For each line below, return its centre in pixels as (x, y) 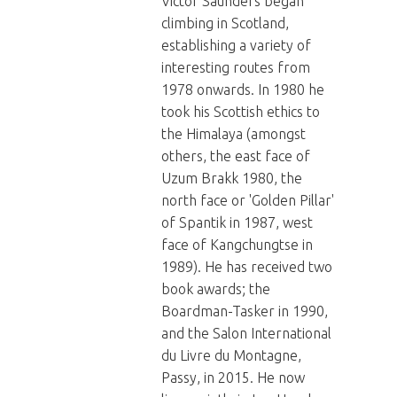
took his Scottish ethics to (241, 112)
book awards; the (216, 289)
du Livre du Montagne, (231, 355)
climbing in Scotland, (225, 23)
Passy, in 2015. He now (233, 378)
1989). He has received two (247, 267)
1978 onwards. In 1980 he (243, 90)
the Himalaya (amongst (234, 134)
